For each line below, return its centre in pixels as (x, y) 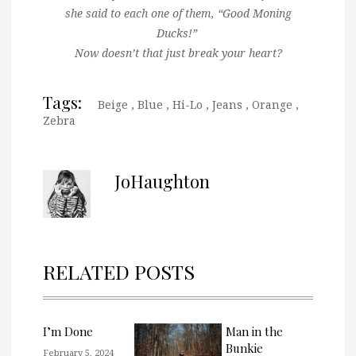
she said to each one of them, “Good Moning (178, 13)
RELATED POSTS (119, 271)
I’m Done (68, 331)
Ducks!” (178, 33)
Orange (272, 104)
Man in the (254, 331)
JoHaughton (162, 181)
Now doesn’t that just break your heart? (178, 52)
